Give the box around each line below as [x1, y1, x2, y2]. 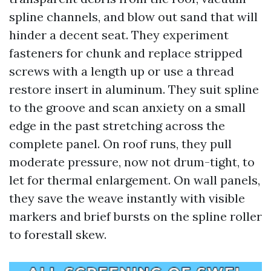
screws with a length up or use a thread [9, 64, 234, 79]
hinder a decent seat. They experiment [9, 27, 229, 42]
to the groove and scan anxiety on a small [9, 100, 246, 115]
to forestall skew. [9, 227, 106, 242]
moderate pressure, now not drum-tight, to [9, 154, 255, 169]
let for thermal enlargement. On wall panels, [9, 172, 260, 188]
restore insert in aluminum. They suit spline [9, 82, 259, 97]
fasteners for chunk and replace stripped [9, 45, 243, 60]
